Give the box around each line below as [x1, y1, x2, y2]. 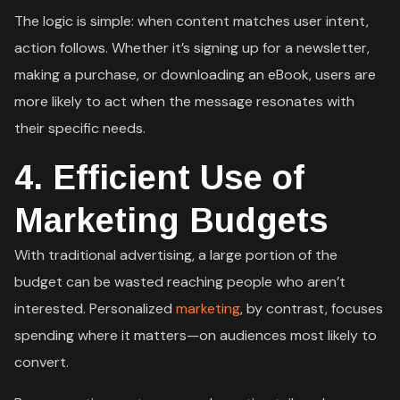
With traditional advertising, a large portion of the [14, 245, 338, 264]
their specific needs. [14, 118, 146, 137]
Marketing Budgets [14, 201, 329, 239]
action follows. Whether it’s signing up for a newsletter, [14, 37, 371, 57]
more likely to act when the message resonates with [14, 91, 355, 111]
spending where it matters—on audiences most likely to [14, 325, 378, 345]
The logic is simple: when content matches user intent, [14, 11, 370, 30]
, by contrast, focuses [240, 298, 384, 318]
